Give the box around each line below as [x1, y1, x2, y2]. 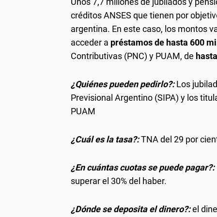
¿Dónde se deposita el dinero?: [71, 203, 192, 214]
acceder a [71, 37, 110, 47]
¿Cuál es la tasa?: [71, 134, 141, 144]
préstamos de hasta [110, 37, 188, 47]
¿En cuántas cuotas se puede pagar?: [71, 162, 215, 172]
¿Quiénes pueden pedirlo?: [71, 78, 176, 89]
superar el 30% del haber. [71, 175, 167, 186]
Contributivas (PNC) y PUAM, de [71, 50, 196, 61]
